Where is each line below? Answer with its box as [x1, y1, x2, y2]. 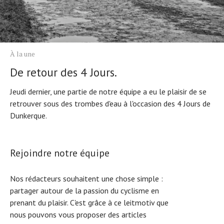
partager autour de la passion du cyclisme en [10, 185, 159, 195]
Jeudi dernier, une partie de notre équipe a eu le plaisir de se [10, 86, 206, 96]
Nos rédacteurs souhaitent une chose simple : [10, 173, 163, 183]
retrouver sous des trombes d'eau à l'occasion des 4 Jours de [10, 98, 210, 108]
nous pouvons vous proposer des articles [10, 209, 146, 219]
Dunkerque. [10, 110, 47, 120]
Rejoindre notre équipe [10, 146, 109, 159]
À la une [10, 48, 35, 58]
